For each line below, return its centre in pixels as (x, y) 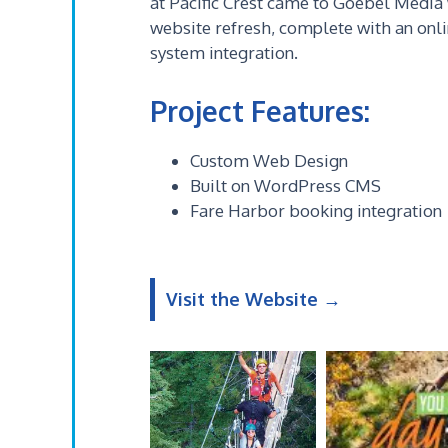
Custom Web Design (269, 160)
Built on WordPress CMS (285, 185)
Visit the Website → (253, 299)
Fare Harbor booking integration (316, 210)
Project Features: (260, 111)
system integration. (224, 52)
